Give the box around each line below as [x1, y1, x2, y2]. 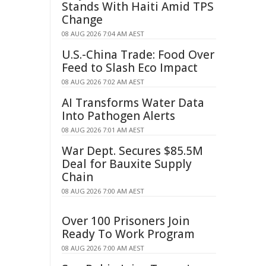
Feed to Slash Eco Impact [62, 60, 198, 75]
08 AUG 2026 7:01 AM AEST [62, 125, 144, 134]
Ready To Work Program [62, 226, 195, 242]
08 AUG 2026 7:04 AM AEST [62, 29, 144, 38]
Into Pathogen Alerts [62, 108, 175, 123]
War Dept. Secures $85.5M [62, 143, 203, 159]
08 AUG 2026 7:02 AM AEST [62, 77, 144, 86]
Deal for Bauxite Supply [62, 156, 192, 172]
